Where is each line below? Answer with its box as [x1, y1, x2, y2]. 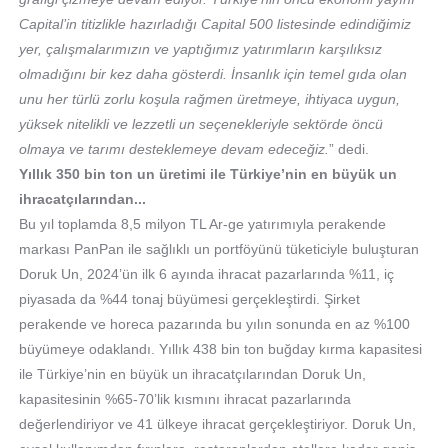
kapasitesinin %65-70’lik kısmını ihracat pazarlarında [18, 391, 351, 407]
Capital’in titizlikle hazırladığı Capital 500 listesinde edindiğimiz [18, 16, 411, 32]
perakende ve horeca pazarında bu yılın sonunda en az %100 [18, 316, 410, 332]
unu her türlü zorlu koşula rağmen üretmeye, [18, 91, 305, 107]
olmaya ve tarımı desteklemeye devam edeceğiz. [18, 141, 329, 157]
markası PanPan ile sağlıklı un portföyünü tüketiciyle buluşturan [18, 241, 419, 257]
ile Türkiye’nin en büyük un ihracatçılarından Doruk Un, [18, 366, 366, 382]
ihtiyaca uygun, [304, 91, 400, 107]
